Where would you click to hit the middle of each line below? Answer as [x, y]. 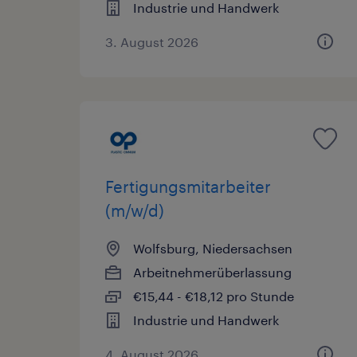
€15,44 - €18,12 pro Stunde [214, 296]
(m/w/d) [135, 210]
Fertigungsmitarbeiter [188, 186]
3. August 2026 [152, 41]
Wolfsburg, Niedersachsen [213, 248]
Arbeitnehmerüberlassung [212, 272]
